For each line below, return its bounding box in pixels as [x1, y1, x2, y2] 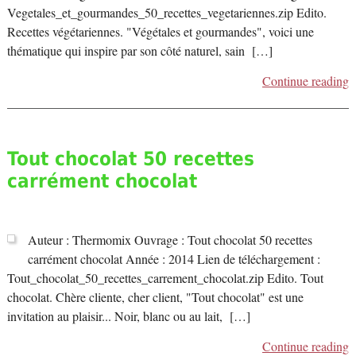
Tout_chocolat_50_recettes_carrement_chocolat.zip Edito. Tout [6, 269, 323, 288]
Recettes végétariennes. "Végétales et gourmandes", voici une [6, 23, 314, 41]
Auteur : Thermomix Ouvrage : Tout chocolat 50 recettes [27, 231, 312, 250]
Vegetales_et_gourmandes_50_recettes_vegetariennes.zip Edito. [6, 4, 327, 22]
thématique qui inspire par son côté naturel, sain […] [6, 42, 273, 60]
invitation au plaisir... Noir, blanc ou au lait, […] [6, 308, 250, 326]
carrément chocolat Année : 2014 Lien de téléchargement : [27, 250, 320, 269]
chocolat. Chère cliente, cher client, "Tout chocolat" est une [6, 288, 304, 307]
